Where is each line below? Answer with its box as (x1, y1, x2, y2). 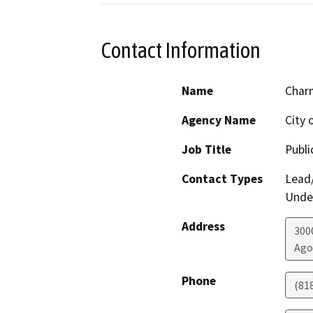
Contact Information (101, 37, 261, 63)
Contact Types (182, 171, 263, 187)
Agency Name (182, 112, 256, 129)
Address (182, 219, 225, 235)
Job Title (182, 142, 231, 158)
